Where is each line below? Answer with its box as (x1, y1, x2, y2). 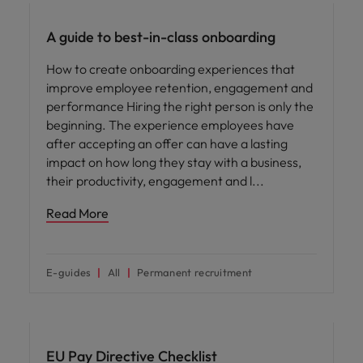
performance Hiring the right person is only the (46, 98, 314, 114)
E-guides (46, 266, 92, 279)
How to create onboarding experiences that (46, 61, 295, 77)
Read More (46, 205, 109, 221)
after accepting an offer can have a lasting (46, 135, 288, 152)
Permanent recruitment (136, 266, 253, 279)
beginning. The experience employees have (46, 117, 294, 133)
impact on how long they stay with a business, (46, 154, 301, 170)
